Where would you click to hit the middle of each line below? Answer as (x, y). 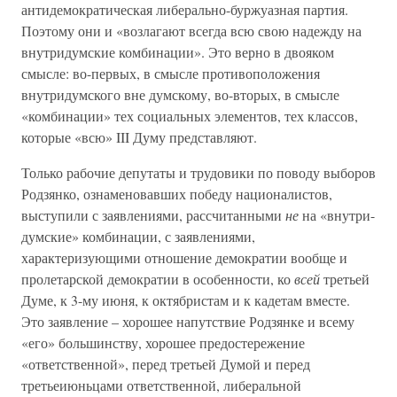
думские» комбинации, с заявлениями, (138, 236)
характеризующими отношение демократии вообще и (184, 257)
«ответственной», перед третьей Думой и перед (166, 364)
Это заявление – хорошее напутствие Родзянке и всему (188, 321)
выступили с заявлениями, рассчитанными (153, 215)
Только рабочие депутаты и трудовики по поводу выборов (198, 172)
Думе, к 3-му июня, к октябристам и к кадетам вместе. (186, 300)
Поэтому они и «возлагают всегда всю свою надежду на (191, 31)
